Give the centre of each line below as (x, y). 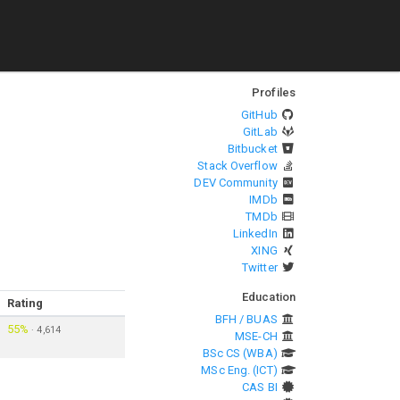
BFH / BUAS (246, 319)
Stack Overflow (237, 166)
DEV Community (236, 183)
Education (269, 297)
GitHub (259, 115)
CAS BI (260, 387)
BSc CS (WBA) (240, 353)
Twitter (260, 267)
